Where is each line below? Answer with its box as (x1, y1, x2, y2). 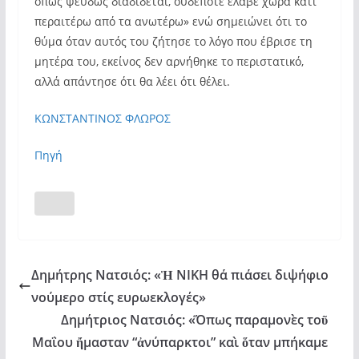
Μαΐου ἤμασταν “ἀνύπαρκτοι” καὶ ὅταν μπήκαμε (32, 333, 329, 351)
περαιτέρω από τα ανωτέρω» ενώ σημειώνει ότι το (34, 14, 307, 29)
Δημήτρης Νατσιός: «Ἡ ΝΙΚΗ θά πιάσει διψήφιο (30, 266, 329, 284)
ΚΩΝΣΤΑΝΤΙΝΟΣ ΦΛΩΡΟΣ (34, 111, 171, 126)
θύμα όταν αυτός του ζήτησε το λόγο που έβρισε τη (34, 34, 313, 49)
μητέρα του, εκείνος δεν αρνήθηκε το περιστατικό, (34, 54, 304, 69)
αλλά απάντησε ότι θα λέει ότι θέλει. (34, 74, 230, 89)
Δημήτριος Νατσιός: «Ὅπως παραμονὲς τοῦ (61, 311, 329, 329)
